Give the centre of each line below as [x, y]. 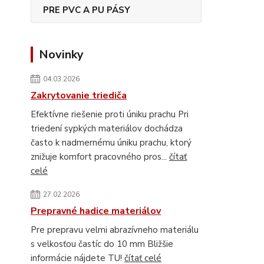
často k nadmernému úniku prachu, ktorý [111, 143]
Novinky [61, 55]
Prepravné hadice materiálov [96, 211]
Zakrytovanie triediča [79, 95]
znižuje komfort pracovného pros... [100, 157]
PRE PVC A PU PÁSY [87, 10]
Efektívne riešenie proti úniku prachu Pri [110, 114]
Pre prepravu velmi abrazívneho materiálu [115, 230]
